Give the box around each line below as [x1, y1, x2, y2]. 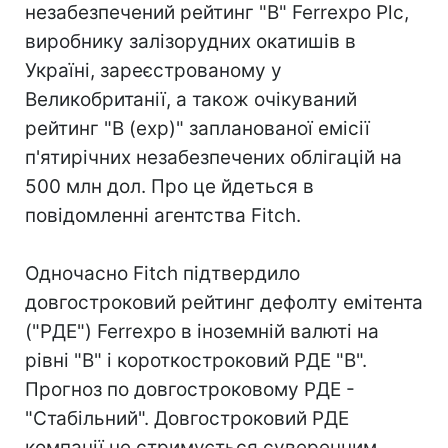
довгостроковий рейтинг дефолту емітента [25, 291, 423, 314]
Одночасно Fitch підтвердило [25, 262, 300, 285]
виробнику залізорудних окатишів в [25, 30, 356, 53]
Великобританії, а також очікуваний [25, 88, 357, 111]
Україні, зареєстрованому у [25, 59, 282, 82]
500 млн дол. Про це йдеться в [25, 175, 314, 198]
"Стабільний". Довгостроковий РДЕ [25, 407, 349, 430]
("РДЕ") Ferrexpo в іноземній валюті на [25, 320, 379, 343]
